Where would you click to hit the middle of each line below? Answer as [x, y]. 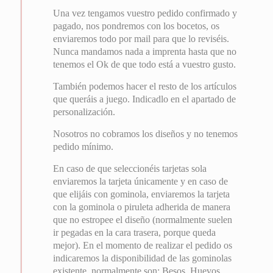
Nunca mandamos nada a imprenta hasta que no [145, 51]
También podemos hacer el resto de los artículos [145, 86]
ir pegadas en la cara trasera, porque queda [135, 232]
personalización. [84, 112]
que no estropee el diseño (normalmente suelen [143, 220]
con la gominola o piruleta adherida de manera [142, 207]
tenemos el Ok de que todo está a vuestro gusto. [145, 64]
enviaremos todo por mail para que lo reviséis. [141, 39]
